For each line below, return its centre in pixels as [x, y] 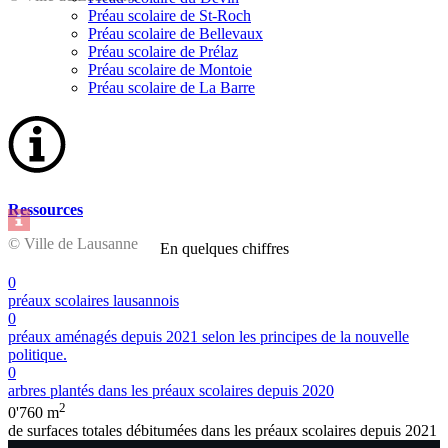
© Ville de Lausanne [73, 243]
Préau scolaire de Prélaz [163, 51]
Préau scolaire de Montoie [170, 69]
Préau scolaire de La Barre [171, 87]
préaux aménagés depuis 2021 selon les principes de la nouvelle [208, 337]
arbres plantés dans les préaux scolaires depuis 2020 [171, 391]
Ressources [45, 209]
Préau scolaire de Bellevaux [175, 33]
